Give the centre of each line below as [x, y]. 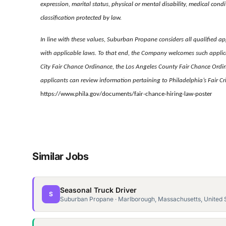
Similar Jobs [60, 157]
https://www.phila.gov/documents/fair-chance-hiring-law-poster [126, 94]
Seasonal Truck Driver [98, 190]
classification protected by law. [81, 18]
